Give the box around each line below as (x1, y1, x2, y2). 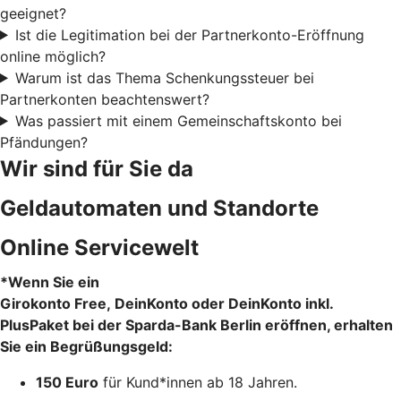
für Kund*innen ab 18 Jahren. (98, 372, 297, 391)
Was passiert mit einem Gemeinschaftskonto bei (14, 111, 342, 130)
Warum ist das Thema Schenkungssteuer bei (14, 68, 314, 87)
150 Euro (36, 372, 98, 391)
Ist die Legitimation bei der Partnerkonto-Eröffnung (14, 25, 364, 44)
